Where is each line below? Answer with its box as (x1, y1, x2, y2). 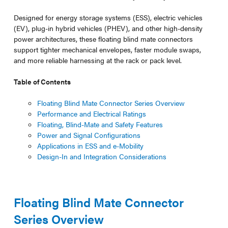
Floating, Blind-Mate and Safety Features (37, 119, 163, 129)
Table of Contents (13, 76, 71, 87)
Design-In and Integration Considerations (37, 151, 167, 161)
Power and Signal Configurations (37, 129, 141, 140)
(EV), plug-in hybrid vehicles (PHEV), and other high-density (13, 22, 203, 33)
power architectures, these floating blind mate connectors (13, 33, 193, 44)
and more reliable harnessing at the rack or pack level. (13, 54, 182, 65)
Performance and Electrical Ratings (37, 108, 147, 119)
